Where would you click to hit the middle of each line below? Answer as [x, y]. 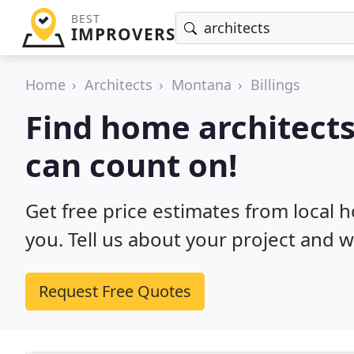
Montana [201, 85]
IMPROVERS [123, 34]
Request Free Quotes [115, 291]
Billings [275, 85]
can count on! [131, 165]
